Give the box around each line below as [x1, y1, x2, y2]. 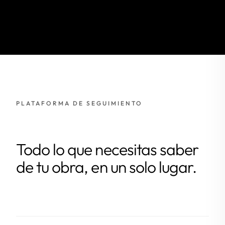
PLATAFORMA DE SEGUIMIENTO [16, 99, 143, 107]
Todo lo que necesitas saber [16, 139, 199, 159]
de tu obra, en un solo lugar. [16, 156, 197, 177]
